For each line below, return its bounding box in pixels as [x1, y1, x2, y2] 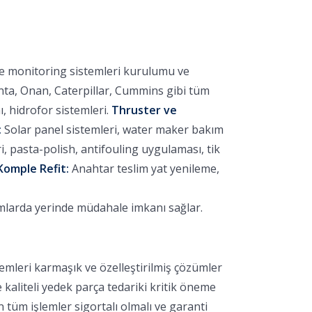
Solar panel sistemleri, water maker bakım [1, 122, 224, 137]
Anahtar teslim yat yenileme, [69, 161, 219, 176]
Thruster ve [111, 102, 177, 118]
